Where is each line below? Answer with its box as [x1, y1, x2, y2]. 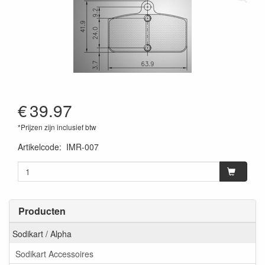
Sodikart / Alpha [12, 227, 72, 240]
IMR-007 [66, 141, 99, 153]
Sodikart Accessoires [15, 247, 93, 260]
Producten [18, 204, 66, 218]
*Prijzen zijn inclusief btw [18, 122, 96, 132]
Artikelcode [18, 141, 59, 153]
